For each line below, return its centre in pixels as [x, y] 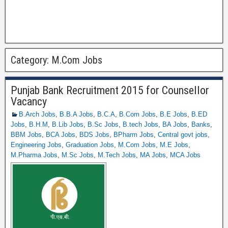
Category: [31, 60]
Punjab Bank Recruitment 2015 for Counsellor [110, 90]
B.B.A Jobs [76, 114]
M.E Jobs [174, 145]
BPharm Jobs [134, 135]
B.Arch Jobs [37, 114]
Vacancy [29, 102]
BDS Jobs [94, 135]
